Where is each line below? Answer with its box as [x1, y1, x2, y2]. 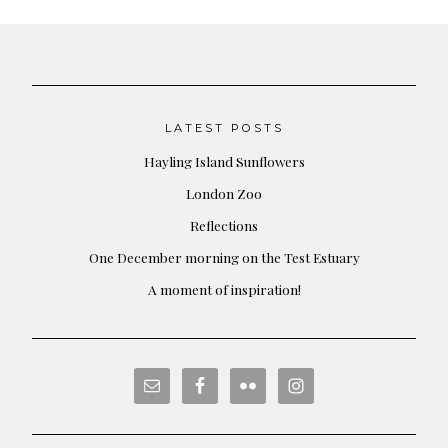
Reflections [190, 216, 258, 235]
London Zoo [186, 184, 262, 203]
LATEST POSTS [164, 121, 284, 136]
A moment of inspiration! [147, 280, 301, 299]
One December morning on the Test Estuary [88, 248, 360, 267]
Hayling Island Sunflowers [143, 152, 305, 171]
